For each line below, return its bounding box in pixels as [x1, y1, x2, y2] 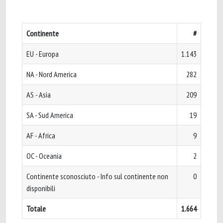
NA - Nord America [26, 69, 77, 79]
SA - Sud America [26, 110, 73, 120]
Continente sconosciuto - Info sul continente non [26, 171, 168, 181]
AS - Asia [26, 90, 51, 100]
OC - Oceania [26, 151, 62, 161]
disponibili [26, 183, 55, 193]
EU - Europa [26, 49, 59, 59]
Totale [26, 204, 46, 214]
